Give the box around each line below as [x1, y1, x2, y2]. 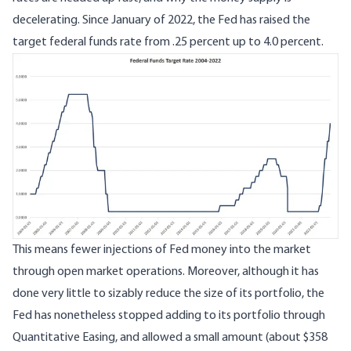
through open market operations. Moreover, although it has [13, 265, 319, 278]
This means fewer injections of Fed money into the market [13, 243, 311, 256]
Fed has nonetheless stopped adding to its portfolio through [13, 309, 325, 322]
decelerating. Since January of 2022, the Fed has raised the [13, 13, 310, 27]
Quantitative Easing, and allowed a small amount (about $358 [13, 331, 327, 344]
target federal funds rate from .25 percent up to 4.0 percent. [13, 35, 326, 49]
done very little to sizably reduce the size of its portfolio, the [13, 287, 324, 300]
